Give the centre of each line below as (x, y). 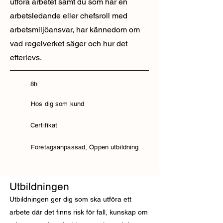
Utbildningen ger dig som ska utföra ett (70, 199)
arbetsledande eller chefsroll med (69, 16)
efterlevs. (27, 57)
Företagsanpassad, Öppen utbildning (85, 147)
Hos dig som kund (58, 104)
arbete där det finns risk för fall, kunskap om (79, 212)
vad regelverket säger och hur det (69, 44)
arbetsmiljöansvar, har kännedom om (75, 30)
